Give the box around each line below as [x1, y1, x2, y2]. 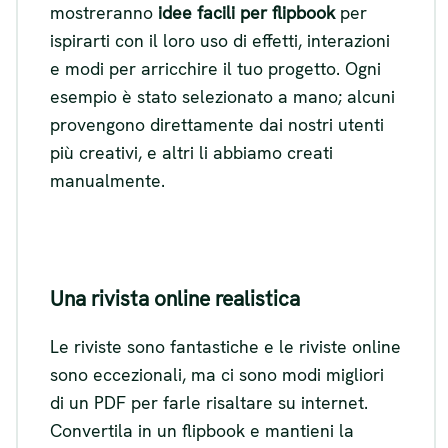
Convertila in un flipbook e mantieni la [50, 418, 354, 442]
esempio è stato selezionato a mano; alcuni [50, 85, 395, 109]
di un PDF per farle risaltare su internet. [50, 390, 368, 414]
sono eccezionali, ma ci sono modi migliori [50, 362, 384, 386]
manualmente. [50, 169, 165, 193]
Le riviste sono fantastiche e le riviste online [50, 334, 401, 358]
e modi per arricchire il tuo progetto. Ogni [50, 57, 381, 81]
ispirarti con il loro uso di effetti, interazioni [50, 29, 390, 53]
